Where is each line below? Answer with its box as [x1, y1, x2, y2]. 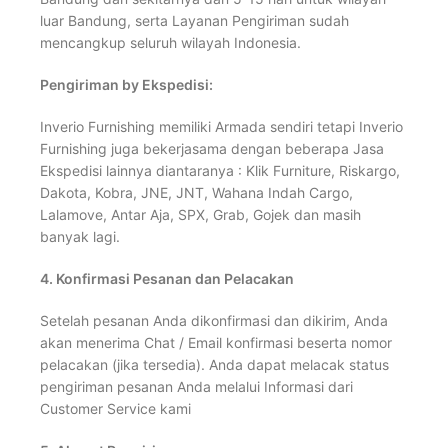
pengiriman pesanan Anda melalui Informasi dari [40, 378, 353, 396]
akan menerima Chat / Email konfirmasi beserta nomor [40, 334, 392, 352]
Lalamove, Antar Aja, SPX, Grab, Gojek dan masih [40, 206, 361, 224]
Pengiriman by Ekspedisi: [40, 76, 213, 94]
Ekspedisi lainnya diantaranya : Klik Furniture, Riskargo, [40, 162, 400, 180]
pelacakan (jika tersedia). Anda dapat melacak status [40, 356, 389, 374]
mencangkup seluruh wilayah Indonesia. [40, 34, 301, 52]
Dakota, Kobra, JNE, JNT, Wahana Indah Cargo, [40, 184, 353, 202]
